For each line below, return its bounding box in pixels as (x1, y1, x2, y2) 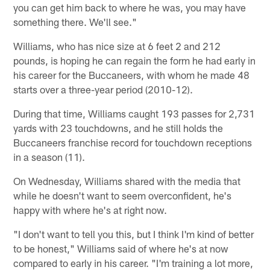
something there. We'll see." (13, 16, 137, 28)
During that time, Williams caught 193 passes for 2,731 (13, 107, 256, 120)
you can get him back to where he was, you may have (13, 1, 246, 14)
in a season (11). (13, 151, 86, 163)
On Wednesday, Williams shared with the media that (13, 175, 241, 187)
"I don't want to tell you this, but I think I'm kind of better (13, 228, 254, 240)
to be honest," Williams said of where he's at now (13, 242, 229, 255)
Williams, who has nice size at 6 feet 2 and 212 (13, 40, 221, 52)
